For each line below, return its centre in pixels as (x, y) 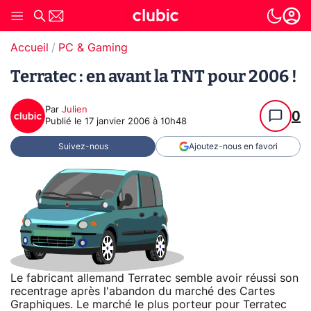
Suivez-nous (83, 146)
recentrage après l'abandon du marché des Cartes (143, 291)
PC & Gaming (93, 48)
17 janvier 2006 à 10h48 (136, 122)
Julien (75, 110)
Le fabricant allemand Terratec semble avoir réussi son (154, 278)
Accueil (30, 48)
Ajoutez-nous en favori (233, 146)
